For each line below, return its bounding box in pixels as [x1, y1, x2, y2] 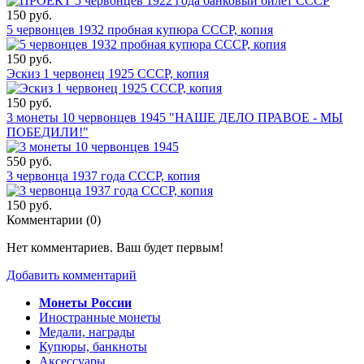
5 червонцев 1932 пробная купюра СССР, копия [6, 23, 273, 37]
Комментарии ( [6, 213, 90, 227]
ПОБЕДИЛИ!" [6, 125, 89, 139]
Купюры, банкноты [39, 340, 147, 353]
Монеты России [39, 296, 132, 310]
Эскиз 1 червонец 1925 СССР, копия [6, 67, 209, 80]
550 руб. [6, 154, 52, 168]
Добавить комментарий [6, 268, 136, 282]
